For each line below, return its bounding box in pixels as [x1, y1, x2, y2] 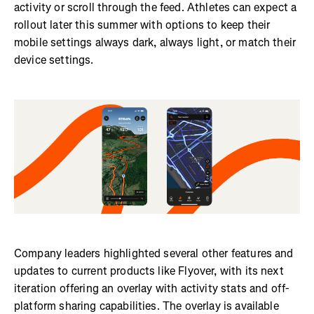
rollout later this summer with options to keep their [14, 17, 271, 32]
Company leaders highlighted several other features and [14, 245, 294, 261]
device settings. [14, 52, 94, 67]
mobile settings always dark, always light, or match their [14, 34, 296, 50]
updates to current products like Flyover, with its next [14, 263, 284, 278]
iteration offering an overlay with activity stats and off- [14, 280, 289, 296]
